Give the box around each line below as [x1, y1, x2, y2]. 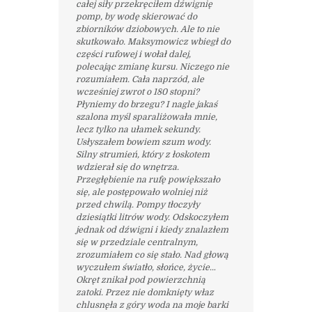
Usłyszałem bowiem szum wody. [75, 136, 211, 147]
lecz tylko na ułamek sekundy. [75, 124, 201, 134]
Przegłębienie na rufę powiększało [75, 174, 220, 185]
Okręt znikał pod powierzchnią [75, 274, 205, 285]
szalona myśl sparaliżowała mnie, [75, 111, 217, 122]
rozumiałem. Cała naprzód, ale [75, 74, 204, 84]
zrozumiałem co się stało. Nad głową [75, 249, 228, 260]
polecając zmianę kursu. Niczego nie [75, 61, 229, 72]
